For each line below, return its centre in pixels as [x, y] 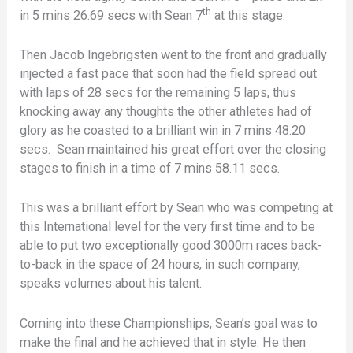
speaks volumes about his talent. [111, 284]
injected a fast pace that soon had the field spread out [169, 74]
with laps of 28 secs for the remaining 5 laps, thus [158, 93]
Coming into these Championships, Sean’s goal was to [169, 323]
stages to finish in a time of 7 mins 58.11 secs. [150, 169]
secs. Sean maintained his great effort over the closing [173, 150]
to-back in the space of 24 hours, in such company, [160, 265]
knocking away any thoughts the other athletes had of [166, 112]
